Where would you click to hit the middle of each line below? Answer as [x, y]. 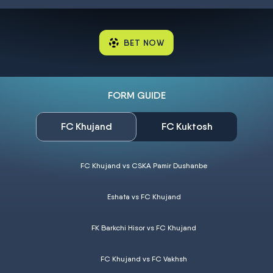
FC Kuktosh [187, 126]
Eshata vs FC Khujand [144, 197]
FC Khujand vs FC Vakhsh [144, 259]
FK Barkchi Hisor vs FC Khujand [144, 228]
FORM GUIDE [136, 95]
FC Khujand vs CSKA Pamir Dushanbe [144, 165]
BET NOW [144, 43]
